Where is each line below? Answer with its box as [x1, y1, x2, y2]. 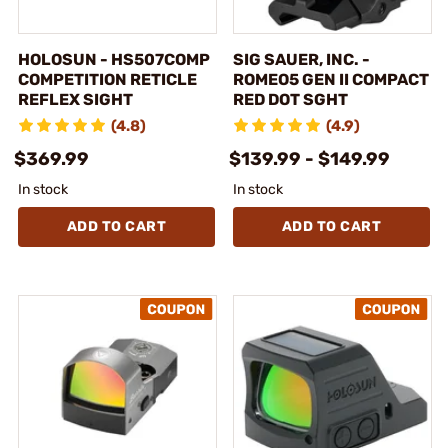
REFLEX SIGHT [18, 89, 133, 109]
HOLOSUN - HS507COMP [18, 49, 210, 69]
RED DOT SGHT [233, 89, 348, 109]
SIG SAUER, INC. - [233, 49, 370, 69]
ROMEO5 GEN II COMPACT [233, 69, 429, 89]
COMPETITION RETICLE [18, 69, 197, 89]
